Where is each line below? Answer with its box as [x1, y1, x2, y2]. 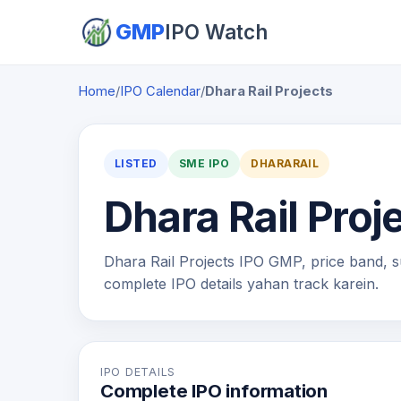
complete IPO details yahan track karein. [104, 275, 379, 293]
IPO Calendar [120, 83, 200, 99]
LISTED [115, 158, 158, 170]
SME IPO [178, 158, 230, 170]
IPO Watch [165, 20, 268, 44]
